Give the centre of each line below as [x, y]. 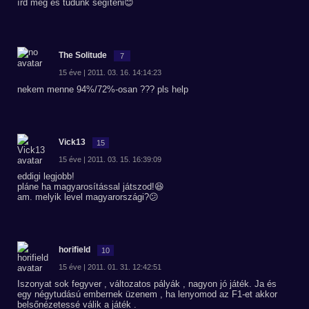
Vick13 [72, 142]
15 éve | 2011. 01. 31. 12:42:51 [110, 267]
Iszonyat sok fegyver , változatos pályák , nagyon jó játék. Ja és [147, 284]
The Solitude [83, 55]
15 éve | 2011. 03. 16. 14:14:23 [110, 72]
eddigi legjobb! [46, 176]
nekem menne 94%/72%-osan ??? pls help [103, 89]
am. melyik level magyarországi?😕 [88, 197]
